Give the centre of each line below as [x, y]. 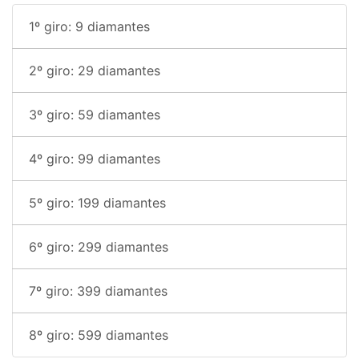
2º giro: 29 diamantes [95, 71]
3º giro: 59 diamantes [95, 115]
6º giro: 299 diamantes [99, 247]
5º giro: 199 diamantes [97, 203]
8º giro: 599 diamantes [99, 335]
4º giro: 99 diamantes [95, 159]
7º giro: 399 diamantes [98, 291]
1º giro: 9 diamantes [89, 27]
